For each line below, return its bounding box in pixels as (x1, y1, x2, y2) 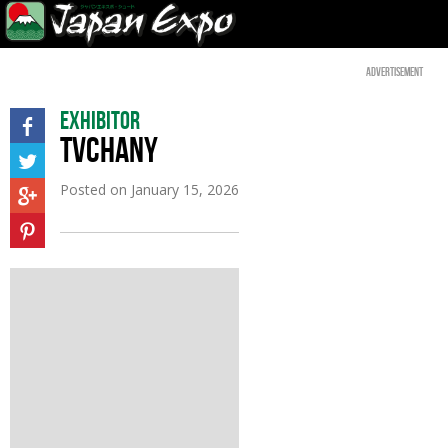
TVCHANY (60, 131, 158, 169)
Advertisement (366, 65, 423, 78)
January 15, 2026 (131, 180, 239, 199)
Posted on (60, 180, 131, 199)
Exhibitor (60, 107, 140, 134)
